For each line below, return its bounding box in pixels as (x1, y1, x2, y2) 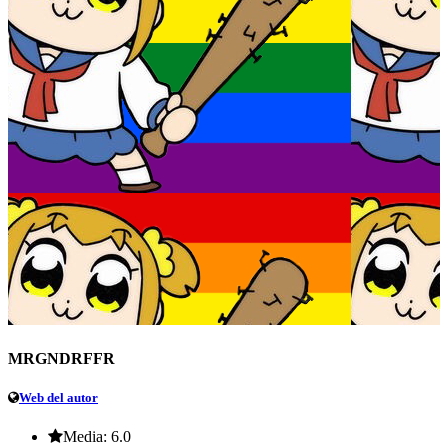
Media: (63, 428, 107, 446)
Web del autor (19, 390, 98, 406)
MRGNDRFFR (8, 349, 115, 367)
